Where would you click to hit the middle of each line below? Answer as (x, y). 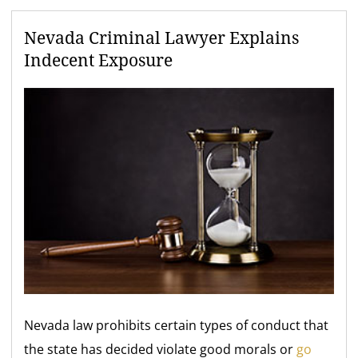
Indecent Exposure (99, 61)
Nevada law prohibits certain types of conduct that (177, 326)
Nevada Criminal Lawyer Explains (162, 38)
